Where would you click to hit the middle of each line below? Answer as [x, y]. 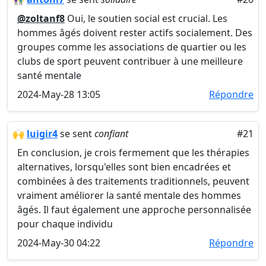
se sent [76, 134]
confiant [111, 134]
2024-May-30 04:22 [59, 243]
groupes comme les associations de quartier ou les [132, 47]
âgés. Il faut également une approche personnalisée [134, 210]
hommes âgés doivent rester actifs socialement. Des [135, 33]
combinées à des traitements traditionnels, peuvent [133, 181]
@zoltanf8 [41, 18]
